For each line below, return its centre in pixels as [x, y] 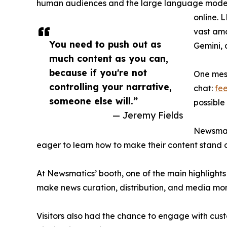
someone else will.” [93, 101]
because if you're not [98, 73]
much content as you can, [109, 59]
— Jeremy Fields [148, 115]
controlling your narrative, [110, 87]
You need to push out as [105, 44]
